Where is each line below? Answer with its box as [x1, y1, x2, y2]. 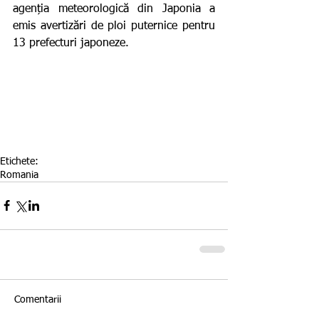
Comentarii [14, 294, 61, 305]
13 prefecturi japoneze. [13, 37, 129, 49]
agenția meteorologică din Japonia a [13, 3, 215, 15]
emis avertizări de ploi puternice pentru [13, 20, 215, 32]
